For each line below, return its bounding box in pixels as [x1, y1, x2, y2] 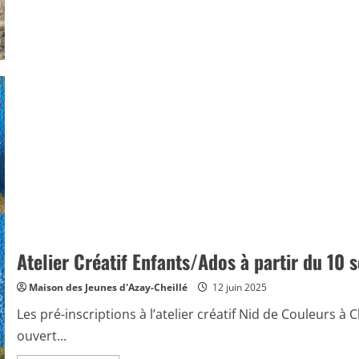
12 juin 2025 [209, 280, 267, 294]
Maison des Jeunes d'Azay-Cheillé [28, 280, 188, 294]
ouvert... [16, 326, 67, 345]
